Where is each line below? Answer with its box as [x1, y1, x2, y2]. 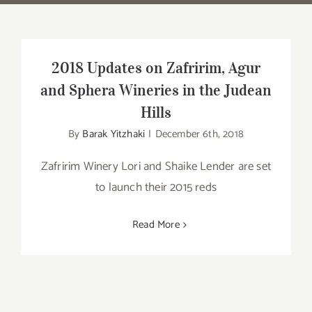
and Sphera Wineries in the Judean [40, 80, 272, 100]
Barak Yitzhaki [82, 125, 146, 143]
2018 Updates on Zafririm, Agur [52, 58, 260, 77]
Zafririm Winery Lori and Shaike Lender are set [40, 157, 272, 176]
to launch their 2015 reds [95, 178, 217, 197]
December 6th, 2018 [155, 125, 244, 143]
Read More [132, 216, 180, 233]
